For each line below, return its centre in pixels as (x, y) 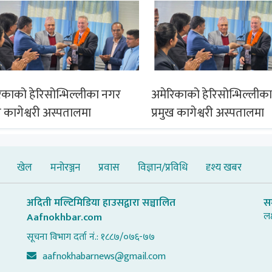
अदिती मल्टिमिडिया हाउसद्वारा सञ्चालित (101, 202)
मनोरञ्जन (65, 167)
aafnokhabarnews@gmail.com (104, 256)
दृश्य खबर (224, 167)
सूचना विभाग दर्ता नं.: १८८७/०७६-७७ (91, 237)
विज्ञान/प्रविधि (163, 167)
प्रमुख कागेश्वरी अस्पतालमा (208, 113)
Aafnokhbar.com (64, 217)
